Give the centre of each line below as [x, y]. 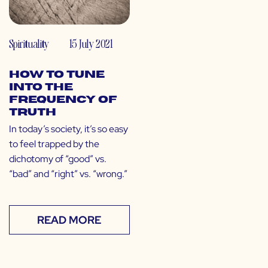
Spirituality [29, 44]
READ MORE [69, 220]
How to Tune [57, 75]
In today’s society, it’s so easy [68, 129]
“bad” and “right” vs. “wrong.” [68, 174]
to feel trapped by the [54, 144]
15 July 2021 [91, 44]
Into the [41, 88]
